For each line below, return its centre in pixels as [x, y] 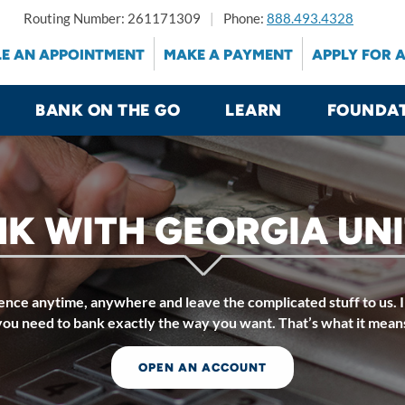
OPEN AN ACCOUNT [202, 367]
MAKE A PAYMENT [228, 54]
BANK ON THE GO [108, 110]
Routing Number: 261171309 [112, 18]
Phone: [245, 18]
